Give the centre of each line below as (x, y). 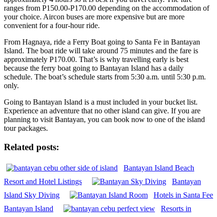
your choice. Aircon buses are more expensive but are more (94, 16)
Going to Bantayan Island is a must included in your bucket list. (101, 102)
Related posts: (31, 147)
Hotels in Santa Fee (183, 195)
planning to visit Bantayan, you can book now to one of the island (104, 119)
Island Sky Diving (32, 195)
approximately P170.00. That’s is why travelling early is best (96, 59)
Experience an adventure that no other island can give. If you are (102, 110)
